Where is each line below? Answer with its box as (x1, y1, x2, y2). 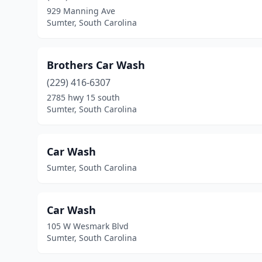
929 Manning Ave (47, 5, 115, 16)
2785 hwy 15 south (47, 92, 120, 103)
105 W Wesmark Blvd (47, 220, 129, 232)
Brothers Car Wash (47, 58, 145, 72)
